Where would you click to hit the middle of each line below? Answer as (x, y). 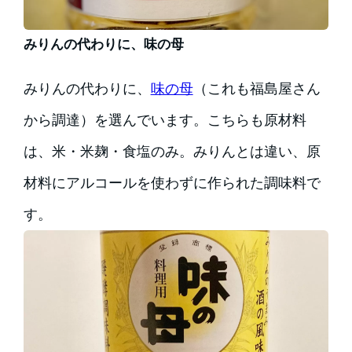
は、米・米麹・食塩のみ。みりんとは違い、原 (172, 152)
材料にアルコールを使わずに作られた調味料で (172, 183)
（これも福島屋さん (257, 89)
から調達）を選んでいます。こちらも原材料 (165, 120)
